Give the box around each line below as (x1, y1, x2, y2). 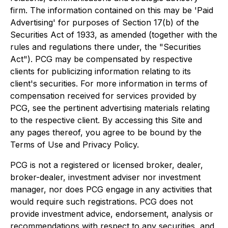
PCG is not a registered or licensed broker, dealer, (10, 160, 203, 170)
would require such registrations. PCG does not (10, 196, 193, 207)
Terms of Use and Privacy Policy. (10, 139, 139, 150)
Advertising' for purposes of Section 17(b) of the (10, 17, 199, 27)
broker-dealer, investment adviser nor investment (10, 172, 201, 182)
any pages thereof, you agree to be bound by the (10, 127, 202, 137)
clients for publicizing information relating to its (10, 66, 191, 76)
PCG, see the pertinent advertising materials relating (10, 103, 210, 113)
